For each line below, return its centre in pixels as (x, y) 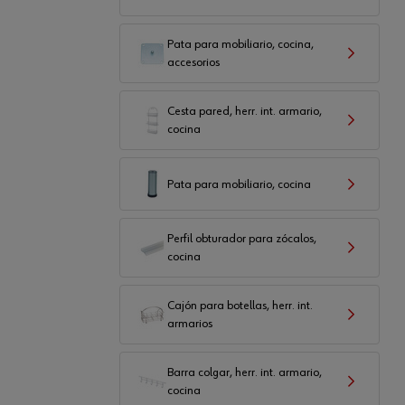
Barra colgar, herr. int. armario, (245, 372)
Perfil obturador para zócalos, (242, 239)
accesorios (193, 62)
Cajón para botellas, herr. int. (240, 306)
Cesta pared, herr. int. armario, (245, 111)
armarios (190, 324)
